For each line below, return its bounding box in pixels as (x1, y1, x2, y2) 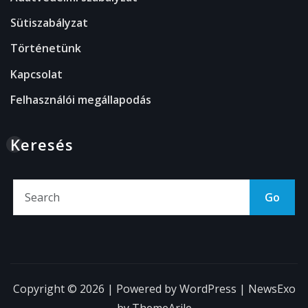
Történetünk (10, 41, 81, 56)
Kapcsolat (10, 66, 63, 82)
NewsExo (247, 281, 296, 297)
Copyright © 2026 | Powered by (12, 281, 179, 297)
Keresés (10, 134, 74, 155)
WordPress (179, 281, 236, 297)
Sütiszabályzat (10, 15, 88, 31)
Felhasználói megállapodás (10, 92, 151, 108)
